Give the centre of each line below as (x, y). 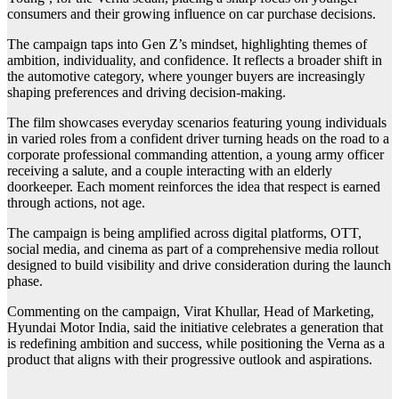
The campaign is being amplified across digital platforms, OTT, (184, 233)
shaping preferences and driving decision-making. (147, 93)
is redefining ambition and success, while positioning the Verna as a (196, 344)
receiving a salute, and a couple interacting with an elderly (170, 171)
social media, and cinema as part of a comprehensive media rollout (193, 249)
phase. (25, 281)
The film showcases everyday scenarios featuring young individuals (197, 123)
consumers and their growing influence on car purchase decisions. (191, 14)
